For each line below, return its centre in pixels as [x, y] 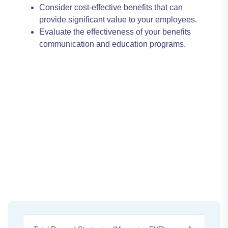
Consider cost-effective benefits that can [111, 7]
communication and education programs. [112, 44]
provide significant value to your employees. [118, 20]
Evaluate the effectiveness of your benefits [115, 32]
